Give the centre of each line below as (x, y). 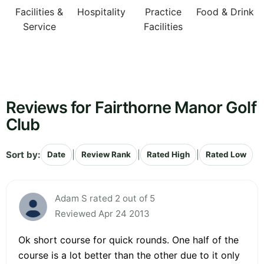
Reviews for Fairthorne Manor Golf (131, 108)
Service (39, 27)
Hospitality (101, 12)
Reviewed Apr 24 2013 (102, 214)
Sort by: (23, 154)
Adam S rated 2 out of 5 (105, 199)
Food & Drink (225, 12)
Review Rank (106, 155)
